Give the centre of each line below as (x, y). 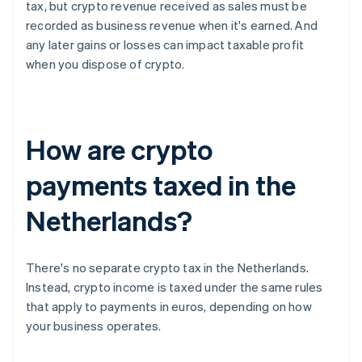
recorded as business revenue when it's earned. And (172, 25)
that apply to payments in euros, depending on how (169, 307)
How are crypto (119, 149)
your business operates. (94, 326)
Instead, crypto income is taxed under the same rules (175, 287)
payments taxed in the (161, 185)
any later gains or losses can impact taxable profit (165, 45)
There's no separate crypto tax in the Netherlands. (168, 268)
